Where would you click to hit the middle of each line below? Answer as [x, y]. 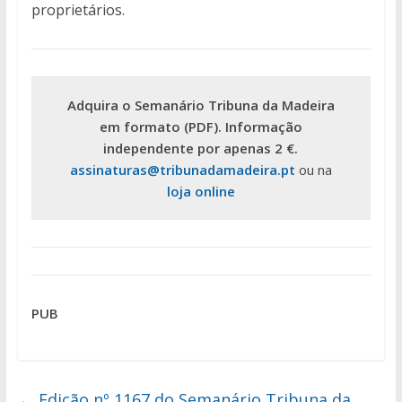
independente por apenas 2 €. [201, 149]
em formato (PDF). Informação [201, 127]
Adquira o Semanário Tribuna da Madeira [201, 105]
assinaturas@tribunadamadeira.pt [182, 170]
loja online [201, 192]
